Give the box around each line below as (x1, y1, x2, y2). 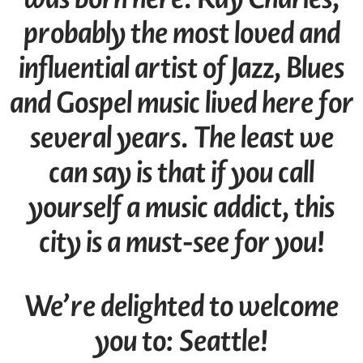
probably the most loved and (23, 13, 340, 53)
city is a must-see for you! (38, 222, 325, 262)
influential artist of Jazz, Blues (19, 48, 344, 88)
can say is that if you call (49, 152, 314, 192)
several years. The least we (29, 117, 334, 157)
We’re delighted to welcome (24, 287, 339, 327)
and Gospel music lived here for (9, 83, 354, 122)
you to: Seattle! (95, 322, 268, 361)
